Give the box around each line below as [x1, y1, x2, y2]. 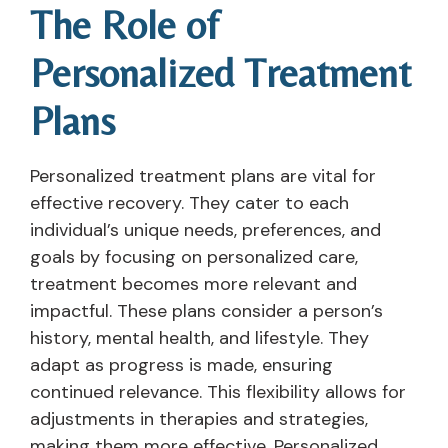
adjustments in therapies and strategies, [30, 406, 368, 431]
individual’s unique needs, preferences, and [30, 217, 381, 242]
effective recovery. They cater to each [30, 190, 349, 215]
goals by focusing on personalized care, [30, 244, 358, 269]
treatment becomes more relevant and [30, 271, 357, 296]
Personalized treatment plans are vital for [30, 163, 376, 188]
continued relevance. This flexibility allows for [30, 379, 406, 404]
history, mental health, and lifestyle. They [30, 325, 369, 350]
